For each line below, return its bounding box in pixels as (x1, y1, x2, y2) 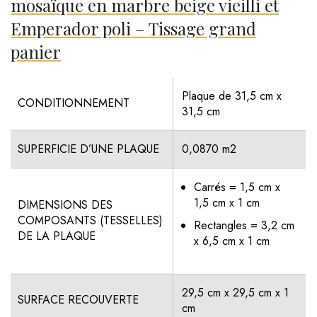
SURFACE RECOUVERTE (18, 292, 139, 308)
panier (11, 40, 62, 63)
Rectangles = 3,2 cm (194, 217, 295, 234)
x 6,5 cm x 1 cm (194, 233, 270, 249)
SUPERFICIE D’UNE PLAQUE (18, 141, 160, 157)
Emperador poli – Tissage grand (11, 17, 257, 40)
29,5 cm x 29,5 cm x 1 (182, 284, 289, 301)
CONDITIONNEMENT (18, 95, 130, 111)
